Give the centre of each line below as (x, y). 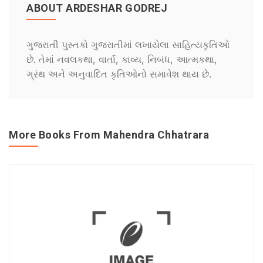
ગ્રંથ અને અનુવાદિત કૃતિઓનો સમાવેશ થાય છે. (119, 74)
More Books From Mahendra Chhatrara (109, 135)
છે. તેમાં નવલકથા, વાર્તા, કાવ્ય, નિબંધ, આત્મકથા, (122, 59)
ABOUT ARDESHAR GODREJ (97, 8)
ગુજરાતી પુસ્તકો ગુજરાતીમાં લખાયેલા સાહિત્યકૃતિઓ (128, 45)
